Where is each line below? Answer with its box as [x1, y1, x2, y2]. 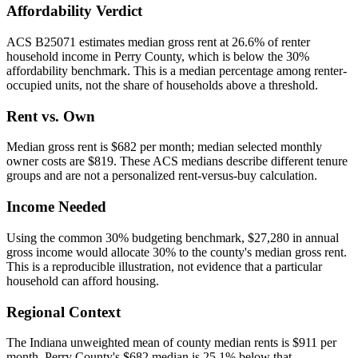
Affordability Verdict [6, 2, 142, 20]
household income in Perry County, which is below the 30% [6, 50, 309, 64]
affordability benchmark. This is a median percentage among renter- [6, 64, 347, 78]
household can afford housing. [6, 273, 159, 288]
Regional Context [6, 303, 121, 320]
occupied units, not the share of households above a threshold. [6, 78, 318, 93]
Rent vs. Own [6, 107, 95, 125]
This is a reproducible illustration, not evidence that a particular [6, 259, 322, 273]
